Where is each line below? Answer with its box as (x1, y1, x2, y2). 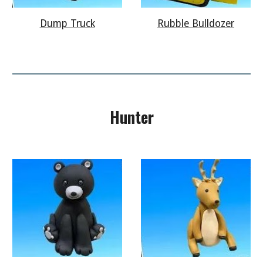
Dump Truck (39, 18, 95, 30)
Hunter (109, 105, 154, 129)
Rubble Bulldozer (157, 17, 234, 29)
